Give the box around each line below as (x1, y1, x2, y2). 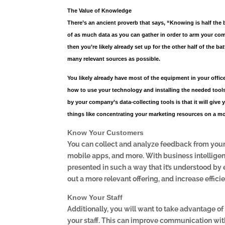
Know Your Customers (67, 128, 144, 137)
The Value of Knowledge (67, 7, 132, 14)
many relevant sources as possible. (67, 55, 161, 62)
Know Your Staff (67, 193, 123, 201)
